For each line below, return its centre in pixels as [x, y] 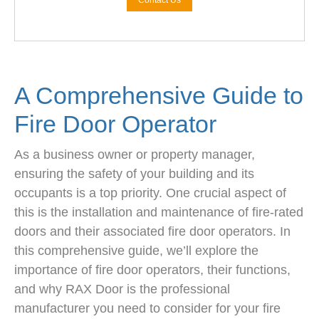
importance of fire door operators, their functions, [152, 270]
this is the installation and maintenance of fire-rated [159, 213]
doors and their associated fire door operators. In [152, 232]
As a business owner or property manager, [135, 155]
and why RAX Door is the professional [122, 289]
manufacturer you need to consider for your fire [147, 309]
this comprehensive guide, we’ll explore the [136, 251]
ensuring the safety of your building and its [134, 174]
